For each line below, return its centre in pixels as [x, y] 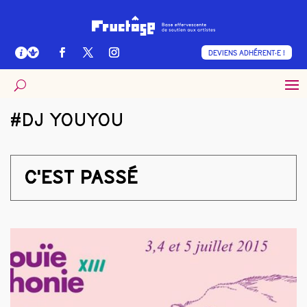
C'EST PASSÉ [81, 177]
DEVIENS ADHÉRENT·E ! [246, 53]
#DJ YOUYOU [67, 120]
